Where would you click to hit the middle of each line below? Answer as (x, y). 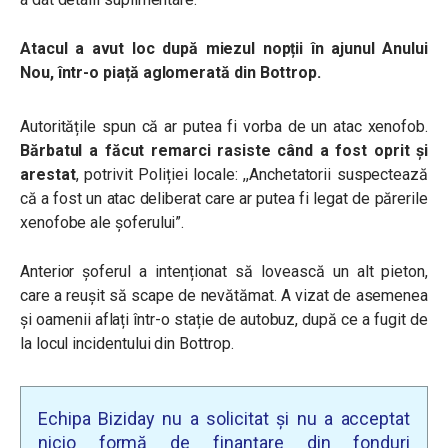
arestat (48, 174)
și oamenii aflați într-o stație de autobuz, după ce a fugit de (224, 319)
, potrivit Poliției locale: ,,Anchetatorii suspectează (251, 174)
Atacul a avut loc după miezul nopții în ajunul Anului (224, 48)
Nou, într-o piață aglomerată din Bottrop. (171, 72)
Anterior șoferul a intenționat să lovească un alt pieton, (224, 271)
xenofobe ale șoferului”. (102, 222)
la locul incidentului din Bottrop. (127, 343)
